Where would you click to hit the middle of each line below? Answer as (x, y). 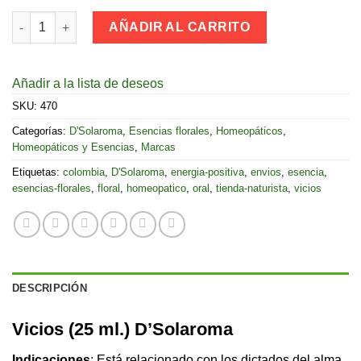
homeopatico (156, 189)
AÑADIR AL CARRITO (180, 27)
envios (266, 172)
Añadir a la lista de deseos (88, 84)
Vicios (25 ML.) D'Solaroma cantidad (110, 20)
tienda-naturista (252, 189)
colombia (84, 172)
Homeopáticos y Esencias (73, 147)
